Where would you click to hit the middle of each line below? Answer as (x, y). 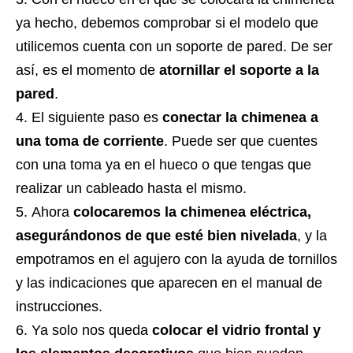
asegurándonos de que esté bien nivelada (156, 235)
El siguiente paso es (97, 117)
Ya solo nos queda (92, 330)
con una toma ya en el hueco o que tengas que (163, 164)
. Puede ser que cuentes (241, 141)
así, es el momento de (87, 70)
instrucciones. (59, 306)
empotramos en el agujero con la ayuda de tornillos (176, 259)
